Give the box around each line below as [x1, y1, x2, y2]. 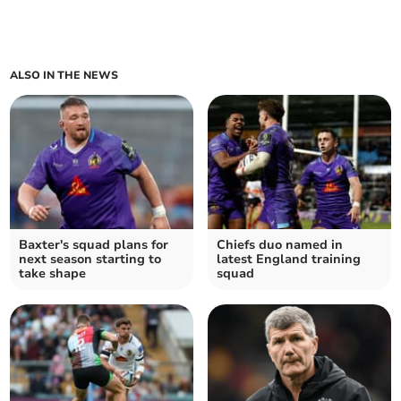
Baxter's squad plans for [19, 236, 169, 254]
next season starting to [19, 251, 162, 269]
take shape [19, 265, 87, 283]
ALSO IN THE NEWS [10, 68, 119, 83]
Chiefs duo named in [217, 236, 343, 254]
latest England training [217, 251, 361, 269]
